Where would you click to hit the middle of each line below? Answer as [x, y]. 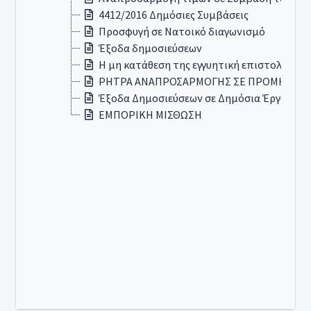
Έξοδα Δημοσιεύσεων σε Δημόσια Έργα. [194, 98]
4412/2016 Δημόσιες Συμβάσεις [174, 15]
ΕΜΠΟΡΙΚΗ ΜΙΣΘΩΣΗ [150, 115]
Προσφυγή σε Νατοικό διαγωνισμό [182, 31]
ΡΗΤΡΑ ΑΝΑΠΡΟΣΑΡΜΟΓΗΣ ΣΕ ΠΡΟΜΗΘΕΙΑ [204, 81]
